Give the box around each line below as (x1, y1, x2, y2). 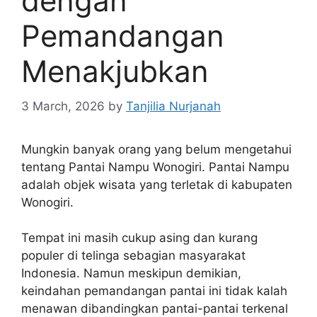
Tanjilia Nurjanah (126, 98, 221, 113)
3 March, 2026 (21, 98, 105, 113)
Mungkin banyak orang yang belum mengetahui (21, 142, 292, 156)
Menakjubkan (21, 53, 209, 89)
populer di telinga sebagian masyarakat (21, 248, 246, 263)
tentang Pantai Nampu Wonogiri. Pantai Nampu (21, 159, 289, 174)
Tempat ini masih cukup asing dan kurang (21, 231, 258, 245)
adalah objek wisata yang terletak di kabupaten (21, 177, 292, 192)
